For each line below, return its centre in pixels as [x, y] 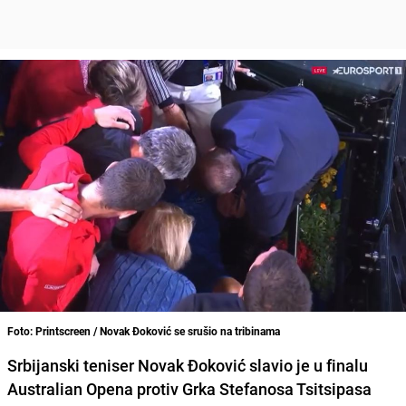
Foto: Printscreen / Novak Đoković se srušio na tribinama [144, 330]
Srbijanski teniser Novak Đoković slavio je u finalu [188, 365]
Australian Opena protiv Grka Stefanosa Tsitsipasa [189, 388]
